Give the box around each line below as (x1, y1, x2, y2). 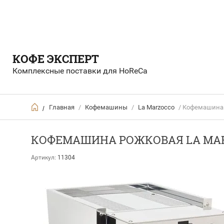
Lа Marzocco (138, 103, 174, 111)
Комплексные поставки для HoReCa (12, 66, 147, 75)
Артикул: (31, 153, 56, 161)
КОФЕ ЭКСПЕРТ (12, 51, 99, 66)
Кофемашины (85, 103, 127, 111)
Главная (49, 103, 74, 111)
